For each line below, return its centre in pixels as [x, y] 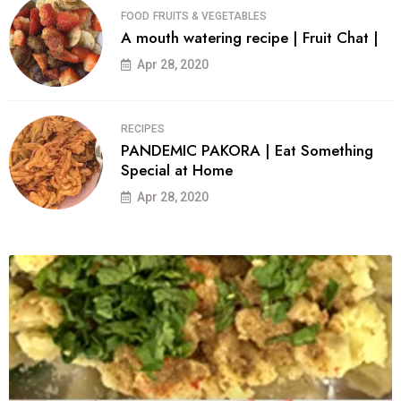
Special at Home [177, 170]
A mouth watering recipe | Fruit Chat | [250, 37]
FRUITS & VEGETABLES [210, 16]
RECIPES [143, 128]
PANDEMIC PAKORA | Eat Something [247, 150]
